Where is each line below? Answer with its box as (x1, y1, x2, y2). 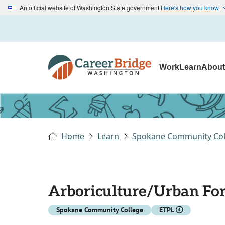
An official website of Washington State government (18, 3, 161, 12)
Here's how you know (161, 3, 219, 12)
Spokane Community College (56, 205, 143, 215)
